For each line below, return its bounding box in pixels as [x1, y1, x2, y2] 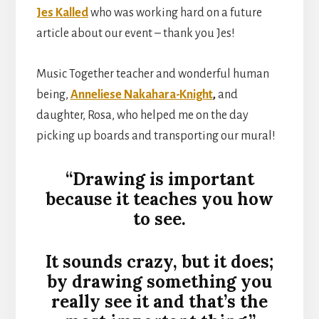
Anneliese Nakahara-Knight [70, 88, 213, 102]
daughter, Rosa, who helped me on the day [36, 109, 249, 122]
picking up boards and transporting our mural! [36, 130, 276, 143]
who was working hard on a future [90, 6, 262, 20]
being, [36, 88, 70, 102]
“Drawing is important [65, 168, 254, 191]
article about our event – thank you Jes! [36, 27, 235, 41]
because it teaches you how [46, 188, 273, 211]
